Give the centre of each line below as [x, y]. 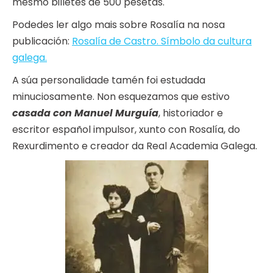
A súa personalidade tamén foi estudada [109, 80]
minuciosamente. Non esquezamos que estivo [121, 97]
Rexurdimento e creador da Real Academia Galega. [135, 146]
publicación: [42, 41]
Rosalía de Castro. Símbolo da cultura [162, 41]
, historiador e [191, 113]
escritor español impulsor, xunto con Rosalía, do [126, 130]
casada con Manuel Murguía [85, 113]
